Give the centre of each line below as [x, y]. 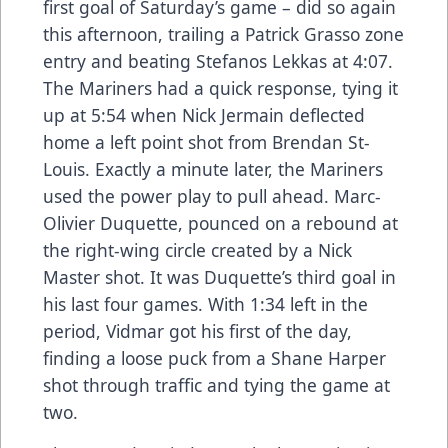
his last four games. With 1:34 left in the [205, 303]
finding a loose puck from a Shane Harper [214, 357]
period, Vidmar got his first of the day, [197, 330]
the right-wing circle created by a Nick [197, 249]
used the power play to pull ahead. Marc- [212, 195]
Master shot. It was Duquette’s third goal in [219, 276]
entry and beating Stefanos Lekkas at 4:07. [218, 60]
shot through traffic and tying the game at [216, 384]
